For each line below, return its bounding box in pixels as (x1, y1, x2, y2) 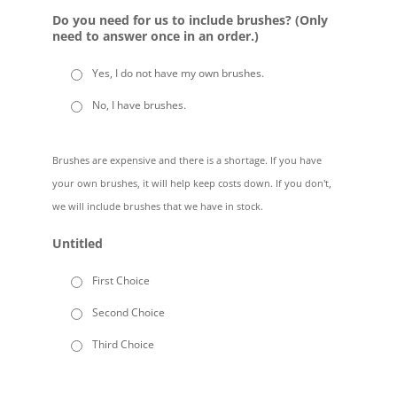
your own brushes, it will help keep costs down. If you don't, (51, 175, 331, 190)
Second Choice (91, 304, 165, 320)
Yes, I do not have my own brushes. (91, 65, 264, 81)
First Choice (91, 272, 150, 288)
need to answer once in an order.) (51, 27, 259, 44)
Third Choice (91, 336, 154, 352)
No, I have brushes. (91, 97, 186, 113)
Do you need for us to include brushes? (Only (51, 11, 328, 28)
